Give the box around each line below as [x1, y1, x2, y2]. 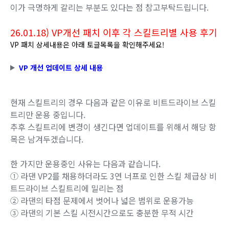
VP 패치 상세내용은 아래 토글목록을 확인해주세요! [10, 39, 165, 50]
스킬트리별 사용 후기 [131, 25, 217, 39]
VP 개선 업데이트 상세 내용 [18, 62, 103, 73]
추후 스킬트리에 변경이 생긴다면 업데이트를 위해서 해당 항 [10, 120, 216, 133]
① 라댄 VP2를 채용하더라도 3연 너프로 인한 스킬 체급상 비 [10, 169, 217, 182]
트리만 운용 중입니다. [10, 108, 85, 121]
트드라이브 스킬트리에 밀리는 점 [10, 181, 124, 194]
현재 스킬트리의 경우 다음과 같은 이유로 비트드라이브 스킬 [10, 96, 216, 108]
